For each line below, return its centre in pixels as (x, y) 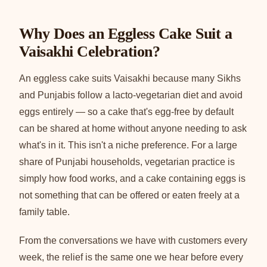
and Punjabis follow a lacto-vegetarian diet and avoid (131, 95)
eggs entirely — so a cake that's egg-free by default (126, 111)
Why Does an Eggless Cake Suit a (126, 33)
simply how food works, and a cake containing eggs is (132, 178)
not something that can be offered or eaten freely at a (129, 195)
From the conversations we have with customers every (133, 240)
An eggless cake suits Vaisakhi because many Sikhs (130, 78)
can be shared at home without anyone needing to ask (133, 128)
